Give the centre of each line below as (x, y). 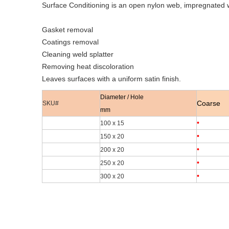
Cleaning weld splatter (78, 54)
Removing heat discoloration (88, 66)
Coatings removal (70, 42)
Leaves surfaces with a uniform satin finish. (111, 79)
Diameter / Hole (122, 97)
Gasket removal (67, 30)
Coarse (209, 103)
